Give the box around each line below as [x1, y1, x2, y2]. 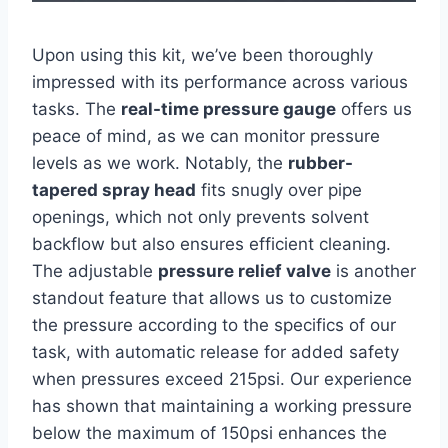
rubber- [288, 153, 353, 174]
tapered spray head [32, 180, 196, 201]
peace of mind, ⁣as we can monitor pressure [32, 126, 380, 147]
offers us [336, 99, 412, 120]
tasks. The [32, 99, 121, 120]
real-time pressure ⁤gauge [121, 99, 336, 120]
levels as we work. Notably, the [32, 153, 288, 174]
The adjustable [32, 261, 158, 282]
